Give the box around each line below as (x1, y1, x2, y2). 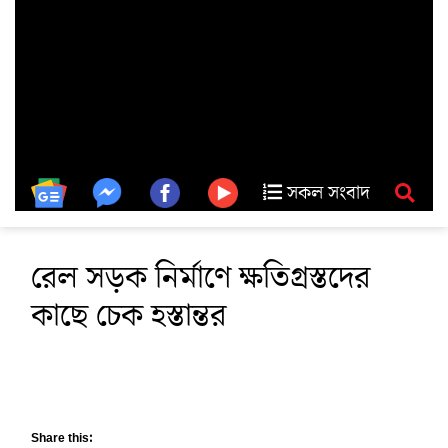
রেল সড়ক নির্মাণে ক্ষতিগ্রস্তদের (31, 254, 370, 301)
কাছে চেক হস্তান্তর (31, 292, 226, 339)
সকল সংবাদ (281, 178, 370, 207)
